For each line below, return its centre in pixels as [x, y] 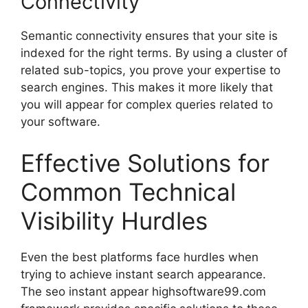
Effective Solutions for [145, 163]
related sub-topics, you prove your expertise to [151, 70]
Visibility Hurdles [114, 220]
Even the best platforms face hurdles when [140, 257]
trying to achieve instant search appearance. [143, 274]
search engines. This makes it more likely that [147, 88]
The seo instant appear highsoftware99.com [143, 291]
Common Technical [128, 191]
